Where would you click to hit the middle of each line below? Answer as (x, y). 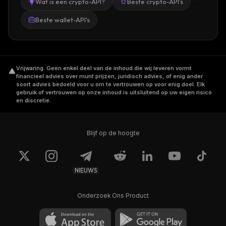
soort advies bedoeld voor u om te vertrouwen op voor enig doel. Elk (110, 84)
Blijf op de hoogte (113, 133)
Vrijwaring (30, 68)
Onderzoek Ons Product (113, 195)
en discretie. (34, 100)
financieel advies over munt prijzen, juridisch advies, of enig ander (109, 76)
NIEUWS (86, 171)
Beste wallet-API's (63, 19)
